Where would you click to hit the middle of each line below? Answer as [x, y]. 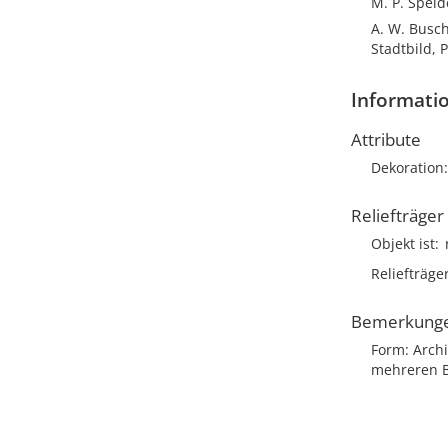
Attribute [386, 139]
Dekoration [407, 167]
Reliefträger [397, 215]
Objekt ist [403, 243]
